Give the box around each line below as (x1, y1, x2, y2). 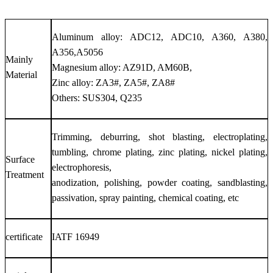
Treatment (5, 169, 44, 180)
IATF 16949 (52, 231, 99, 242)
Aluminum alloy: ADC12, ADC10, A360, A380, (52, 31, 268, 42)
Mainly (5, 54, 33, 65)
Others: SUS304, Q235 (52, 92, 142, 103)
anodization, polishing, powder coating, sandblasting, (52, 177, 268, 188)
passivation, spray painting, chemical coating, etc (52, 192, 239, 203)
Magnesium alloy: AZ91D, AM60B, (52, 62, 192, 73)
